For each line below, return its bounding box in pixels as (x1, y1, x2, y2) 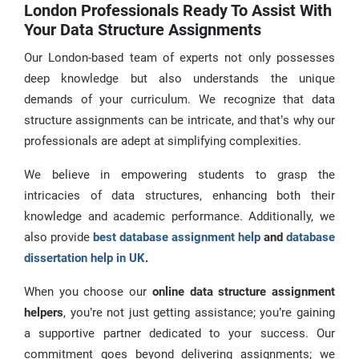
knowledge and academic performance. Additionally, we (24, 209, 335, 224)
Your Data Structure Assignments (24, 20, 261, 39)
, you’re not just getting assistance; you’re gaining (63, 305, 335, 320)
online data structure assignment (151, 284, 336, 299)
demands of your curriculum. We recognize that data (24, 92, 335, 107)
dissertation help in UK (24, 251, 145, 265)
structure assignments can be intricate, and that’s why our (24, 113, 335, 127)
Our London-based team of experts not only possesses (24, 50, 335, 65)
